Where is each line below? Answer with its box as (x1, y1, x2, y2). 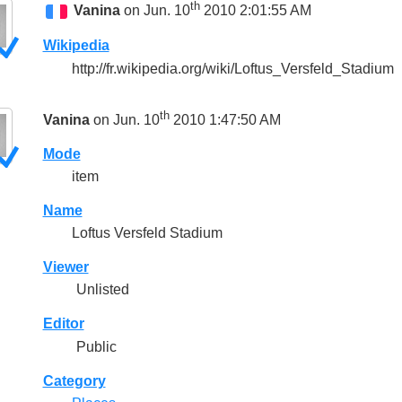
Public (72, 338, 117, 354)
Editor (42, 316, 84, 332)
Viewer (42, 259, 89, 275)
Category (42, 372, 106, 389)
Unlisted (72, 282, 129, 298)
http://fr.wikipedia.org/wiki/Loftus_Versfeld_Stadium (71, 60, 394, 76)
